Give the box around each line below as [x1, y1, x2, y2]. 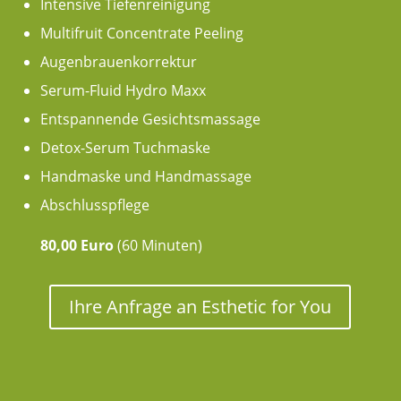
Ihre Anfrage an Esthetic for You [69, 294, 332, 319]
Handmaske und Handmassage [39, 166, 252, 186]
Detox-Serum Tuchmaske [39, 137, 210, 158]
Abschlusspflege [39, 194, 149, 215]
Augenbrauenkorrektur [39, 51, 197, 72]
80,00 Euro [39, 235, 114, 255]
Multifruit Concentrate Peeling [39, 22, 243, 43]
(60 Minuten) [113, 235, 202, 255]
